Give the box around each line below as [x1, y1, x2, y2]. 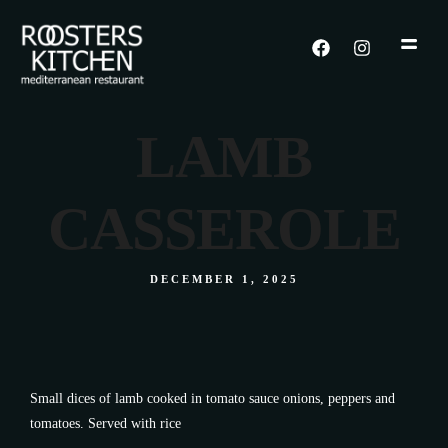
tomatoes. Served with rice [30, 416, 181, 431]
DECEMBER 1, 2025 [149, 273, 299, 285]
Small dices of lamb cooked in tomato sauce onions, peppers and [30, 391, 395, 406]
